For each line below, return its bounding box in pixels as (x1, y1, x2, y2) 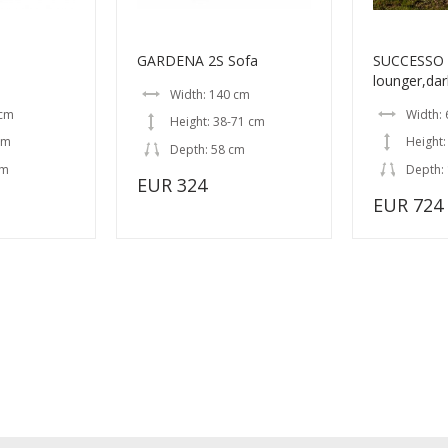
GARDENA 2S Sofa (137, 51, 258, 71)
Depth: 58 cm (170, 141, 245, 159)
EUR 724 (373, 193, 443, 218)
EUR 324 (137, 173, 207, 198)
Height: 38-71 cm (170, 113, 265, 131)
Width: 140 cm (170, 86, 250, 104)
